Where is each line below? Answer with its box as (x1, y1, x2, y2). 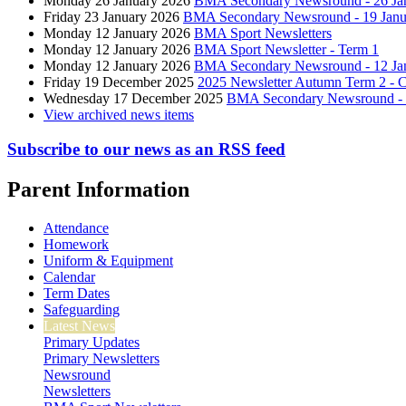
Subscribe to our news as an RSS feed (7, 140, 285, 159)
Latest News (43, 318, 115, 334)
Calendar (43, 269, 95, 285)
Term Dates (43, 285, 110, 302)
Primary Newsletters (43, 351, 159, 367)
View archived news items (43, 106, 194, 122)
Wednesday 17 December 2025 (43, 90, 223, 106)
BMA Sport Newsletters (194, 24, 332, 41)
